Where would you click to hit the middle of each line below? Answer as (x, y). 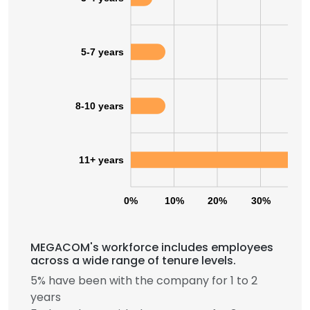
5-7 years (102, 52)
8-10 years (100, 106)
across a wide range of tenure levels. (133, 261)
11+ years (101, 160)
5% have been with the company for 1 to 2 (144, 281)
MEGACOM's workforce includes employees (152, 247)
